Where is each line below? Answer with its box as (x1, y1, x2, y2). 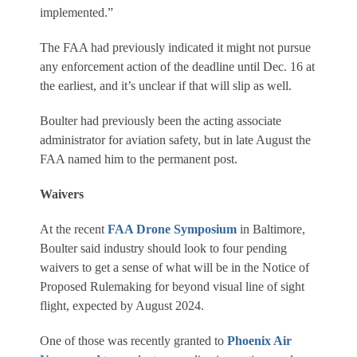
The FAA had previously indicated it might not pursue (40, 40, 311, 54)
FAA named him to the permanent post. (40, 151, 237, 166)
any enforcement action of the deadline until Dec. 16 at (40, 59, 315, 73)
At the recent (40, 222, 108, 236)
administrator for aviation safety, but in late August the (40, 132, 311, 147)
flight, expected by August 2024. (40, 298, 204, 312)
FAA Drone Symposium (108, 222, 237, 236)
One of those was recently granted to (40, 333, 227, 347)
